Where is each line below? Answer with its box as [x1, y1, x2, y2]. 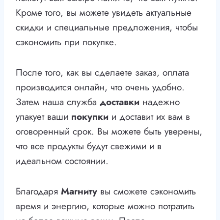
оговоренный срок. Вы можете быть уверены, [16, 125, 202, 138]
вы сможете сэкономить [97, 185, 196, 198]
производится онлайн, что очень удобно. [16, 81, 185, 94]
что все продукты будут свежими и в [16, 139, 162, 153]
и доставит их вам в [109, 110, 190, 124]
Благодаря [16, 185, 61, 198]
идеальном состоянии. [16, 154, 109, 168]
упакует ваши [16, 110, 71, 124]
